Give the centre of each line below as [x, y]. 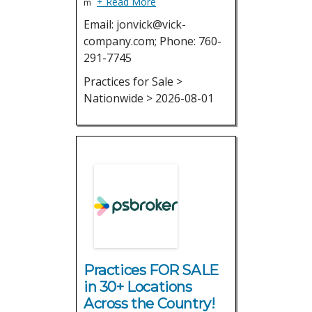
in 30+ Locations [138, 287]
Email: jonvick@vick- [135, 24]
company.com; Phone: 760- [153, 41]
